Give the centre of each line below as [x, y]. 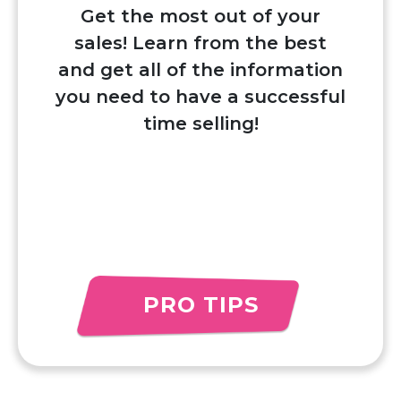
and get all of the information [200, 69]
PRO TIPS [200, 304]
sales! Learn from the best [200, 43]
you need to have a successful [200, 96]
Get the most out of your [200, 16]
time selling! [200, 123]
